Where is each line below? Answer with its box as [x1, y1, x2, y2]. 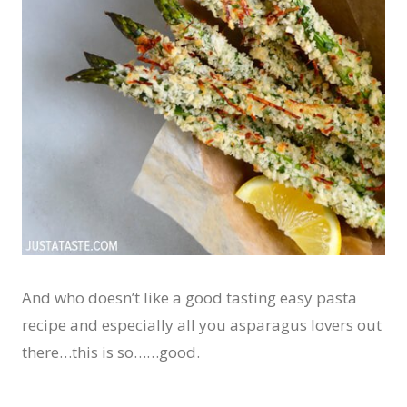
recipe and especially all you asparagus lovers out [22, 314, 382, 336]
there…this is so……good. [22, 342, 200, 363]
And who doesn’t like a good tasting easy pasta [22, 287, 357, 309]
